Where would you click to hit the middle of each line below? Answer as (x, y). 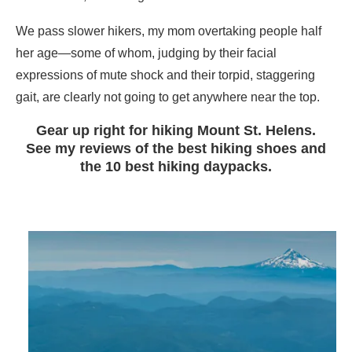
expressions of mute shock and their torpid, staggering (165, 75)
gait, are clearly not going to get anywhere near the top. (168, 97)
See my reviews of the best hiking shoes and (176, 148)
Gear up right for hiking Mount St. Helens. (176, 130)
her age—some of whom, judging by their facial (146, 53)
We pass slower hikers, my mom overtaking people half (169, 31)
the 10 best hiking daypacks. (176, 166)
